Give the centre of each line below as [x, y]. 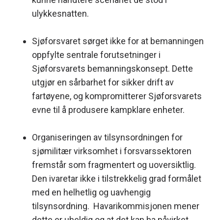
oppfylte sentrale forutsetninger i [96, 55]
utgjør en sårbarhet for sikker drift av [103, 82]
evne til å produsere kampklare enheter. [108, 110]
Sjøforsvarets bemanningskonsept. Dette [112, 68]
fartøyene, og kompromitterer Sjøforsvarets [117, 96]
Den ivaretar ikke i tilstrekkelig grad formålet [117, 178]
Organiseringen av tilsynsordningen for [107, 137]
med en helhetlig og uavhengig [91, 192]
